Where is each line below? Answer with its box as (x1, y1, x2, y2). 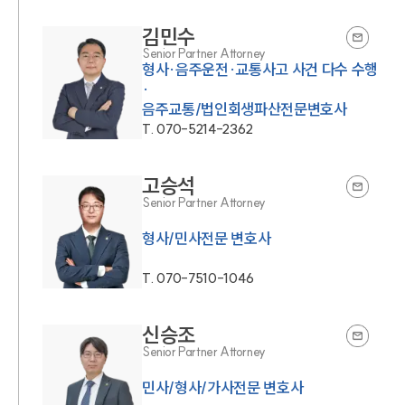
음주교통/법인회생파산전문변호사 (142, 99, 347, 118)
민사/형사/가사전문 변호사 (142, 377, 304, 397)
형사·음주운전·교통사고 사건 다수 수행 (142, 59, 378, 79)
